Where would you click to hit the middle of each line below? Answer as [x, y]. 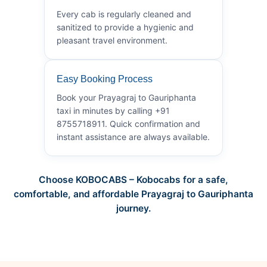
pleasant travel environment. [112, 40]
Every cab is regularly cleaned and [124, 14]
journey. [133, 208]
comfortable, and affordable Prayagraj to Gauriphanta [133, 194]
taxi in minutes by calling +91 [113, 110]
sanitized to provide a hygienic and [125, 27]
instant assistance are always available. [133, 136]
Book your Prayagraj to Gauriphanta [126, 97]
